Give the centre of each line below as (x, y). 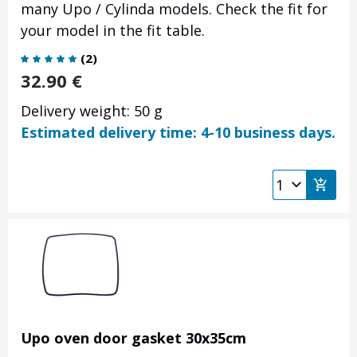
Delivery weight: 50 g (92, 111)
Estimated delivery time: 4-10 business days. (178, 133)
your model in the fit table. (113, 31)
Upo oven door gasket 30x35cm (133, 338)
